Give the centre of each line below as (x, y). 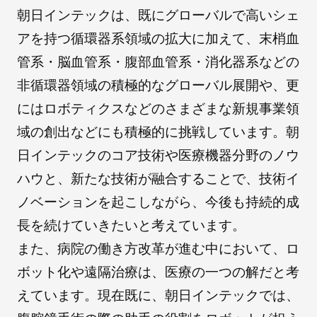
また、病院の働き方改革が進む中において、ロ (158, 248)
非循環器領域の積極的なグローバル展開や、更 (158, 85)
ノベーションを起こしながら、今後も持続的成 (158, 202)
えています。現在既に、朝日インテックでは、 (158, 295)
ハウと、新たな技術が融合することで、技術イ (158, 178)
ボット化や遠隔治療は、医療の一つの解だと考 (158, 272)
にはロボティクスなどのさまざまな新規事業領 (158, 108)
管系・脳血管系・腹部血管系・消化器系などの (158, 62)
